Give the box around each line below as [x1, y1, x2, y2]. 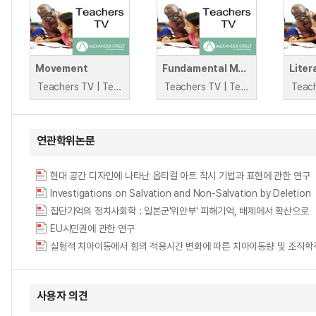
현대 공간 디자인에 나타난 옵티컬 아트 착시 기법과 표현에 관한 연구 [50, 170, 310, 181]
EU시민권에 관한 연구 [50, 223, 135, 234]
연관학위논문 [37, 134, 95, 147]
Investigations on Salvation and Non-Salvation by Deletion [50, 188, 311, 199]
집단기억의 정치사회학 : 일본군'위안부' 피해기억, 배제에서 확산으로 [50, 205, 309, 217]
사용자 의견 [37, 289, 88, 303]
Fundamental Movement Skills [238, 63, 247, 74]
